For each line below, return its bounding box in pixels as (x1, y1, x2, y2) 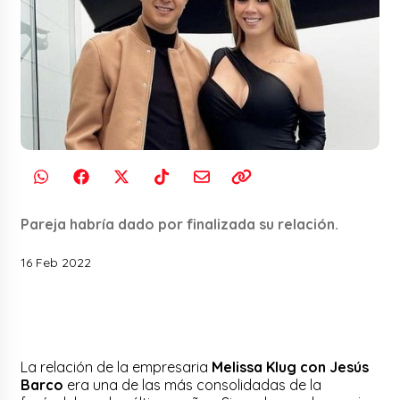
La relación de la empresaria (21, 357, 212, 376)
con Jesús (300, 357, 370, 376)
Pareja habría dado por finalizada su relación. (21, 214, 339, 233)
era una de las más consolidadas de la (63, 375, 322, 394)
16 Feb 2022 (21, 254, 92, 271)
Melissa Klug (212, 357, 297, 376)
